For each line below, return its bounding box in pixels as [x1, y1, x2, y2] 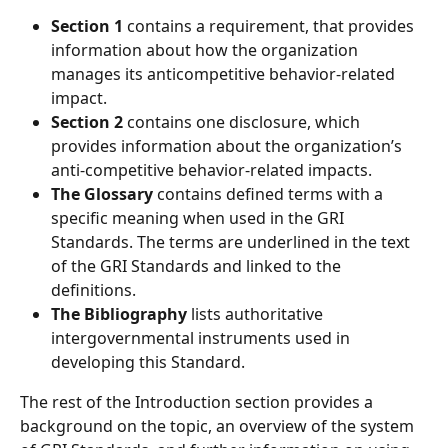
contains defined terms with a [157, 183, 387, 206]
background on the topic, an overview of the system [20, 415, 418, 438]
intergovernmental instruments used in [51, 327, 354, 350]
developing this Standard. [51, 351, 245, 374]
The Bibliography [51, 303, 187, 326]
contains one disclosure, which [123, 111, 364, 134]
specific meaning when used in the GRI [51, 207, 348, 230]
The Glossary [51, 183, 157, 206]
